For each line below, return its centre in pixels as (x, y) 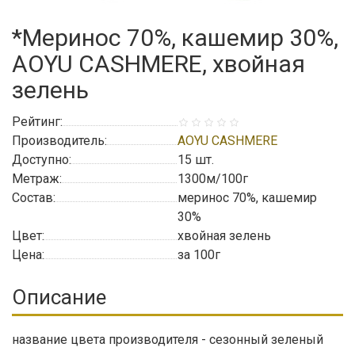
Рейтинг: (37, 122)
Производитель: (59, 141)
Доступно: (42, 160)
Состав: (34, 198)
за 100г (199, 255)
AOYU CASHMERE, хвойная (158, 64)
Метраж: (37, 179)
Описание (59, 297)
